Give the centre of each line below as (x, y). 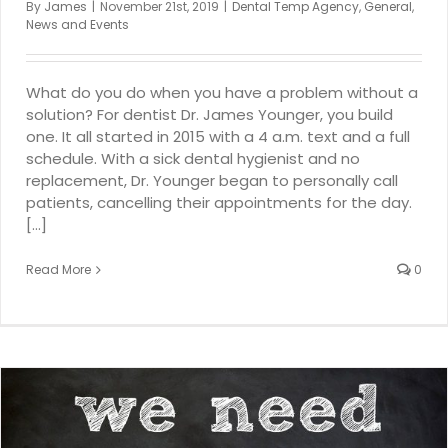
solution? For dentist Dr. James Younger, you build (209, 115)
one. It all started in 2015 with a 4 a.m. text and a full (218, 137)
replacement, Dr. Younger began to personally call (212, 181)
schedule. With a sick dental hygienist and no (193, 159)
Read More (58, 270)
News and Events (77, 25)
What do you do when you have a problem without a (222, 93)
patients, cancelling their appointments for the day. (219, 203)
